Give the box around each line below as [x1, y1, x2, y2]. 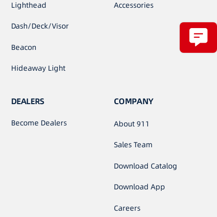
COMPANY [114, 95, 154, 108]
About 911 [114, 118, 150, 129]
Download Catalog [114, 160, 178, 171]
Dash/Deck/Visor [11, 21, 69, 31]
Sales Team [114, 139, 153, 150]
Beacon [11, 42, 36, 52]
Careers [114, 202, 141, 213]
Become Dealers [11, 117, 67, 128]
